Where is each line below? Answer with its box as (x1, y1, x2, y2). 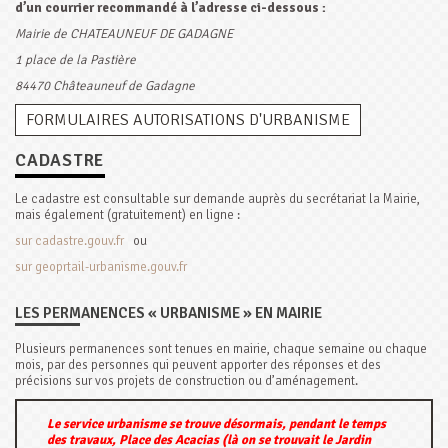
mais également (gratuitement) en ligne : (15, 207, 240, 224)
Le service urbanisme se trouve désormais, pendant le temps (47, 416, 386, 433)
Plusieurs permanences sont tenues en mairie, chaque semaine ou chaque (15, 341, 427, 358)
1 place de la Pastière (15, 52, 136, 69)
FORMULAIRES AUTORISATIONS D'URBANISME (26, 110, 350, 131)
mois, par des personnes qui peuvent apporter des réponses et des (15, 357, 381, 374)
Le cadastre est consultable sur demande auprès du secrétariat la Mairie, (15, 191, 420, 208)
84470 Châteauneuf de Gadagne (15, 78, 195, 95)
